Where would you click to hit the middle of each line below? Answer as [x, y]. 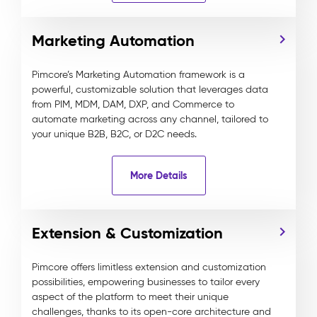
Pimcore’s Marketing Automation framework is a [138, 75]
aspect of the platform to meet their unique [130, 297]
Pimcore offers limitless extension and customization [149, 267]
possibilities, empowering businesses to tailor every [146, 282]
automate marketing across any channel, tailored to [150, 119]
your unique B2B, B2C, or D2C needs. [114, 134]
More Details [158, 175]
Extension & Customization [127, 233]
